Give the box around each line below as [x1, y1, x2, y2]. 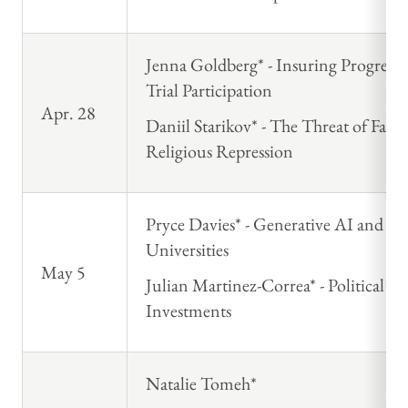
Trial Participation [146, 78, 272, 103]
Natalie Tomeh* [146, 372, 257, 396]
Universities [146, 238, 229, 262]
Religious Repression [146, 139, 293, 164]
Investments [146, 299, 231, 323]
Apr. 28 [41, 101, 96, 126]
